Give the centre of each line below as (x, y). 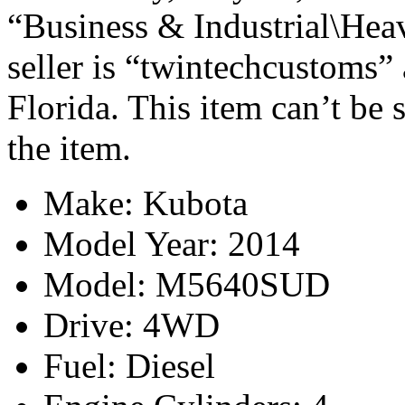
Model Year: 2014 (172, 243)
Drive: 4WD (132, 325)
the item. (69, 147)
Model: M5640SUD (187, 284)
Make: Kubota (146, 202)
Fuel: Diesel (129, 365)
